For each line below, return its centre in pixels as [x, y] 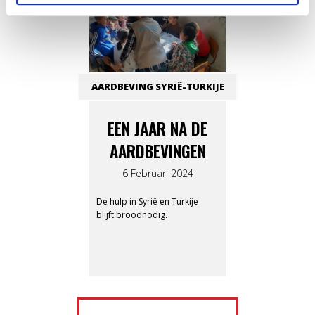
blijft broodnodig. [132, 215]
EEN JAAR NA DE [157, 129]
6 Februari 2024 [157, 174]
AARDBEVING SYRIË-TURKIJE [157, 87]
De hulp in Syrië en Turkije [147, 202]
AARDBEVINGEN [157, 152]
